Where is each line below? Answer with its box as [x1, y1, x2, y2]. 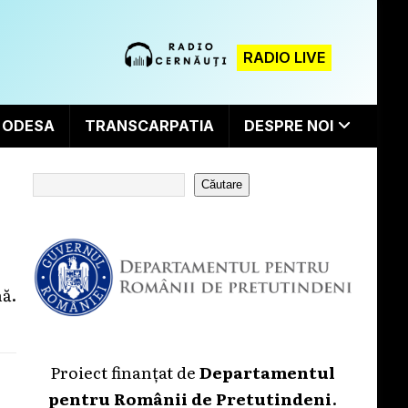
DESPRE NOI [243, 116, 333, 135]
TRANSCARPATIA [84, 116, 214, 135]
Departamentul [199, 359, 335, 383]
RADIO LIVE [243, 48, 326, 66]
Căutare [201, 178, 243, 192]
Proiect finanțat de [49, 359, 199, 383]
